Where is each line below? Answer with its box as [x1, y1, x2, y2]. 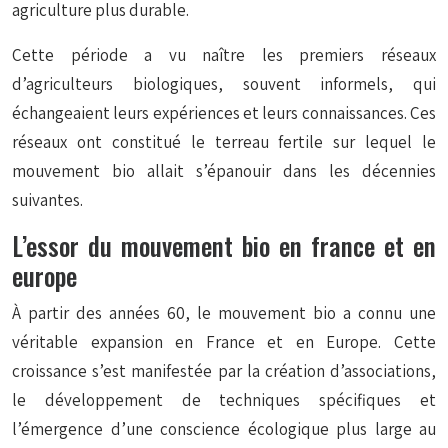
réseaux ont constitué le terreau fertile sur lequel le [12, 131, 436, 153]
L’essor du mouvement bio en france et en [12, 227, 436, 264]
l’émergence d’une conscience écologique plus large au [12, 418, 436, 440]
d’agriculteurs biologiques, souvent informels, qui [12, 73, 436, 95]
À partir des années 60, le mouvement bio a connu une [12, 302, 436, 324]
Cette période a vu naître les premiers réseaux [12, 44, 436, 66]
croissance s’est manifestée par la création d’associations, [12, 360, 436, 382]
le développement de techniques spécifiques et [12, 389, 436, 411]
